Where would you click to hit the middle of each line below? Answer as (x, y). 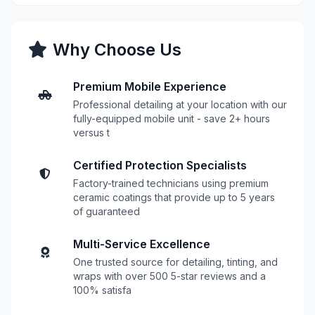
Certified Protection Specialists (160, 165)
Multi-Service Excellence (142, 244)
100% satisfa (102, 290)
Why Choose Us (117, 50)
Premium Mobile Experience (150, 86)
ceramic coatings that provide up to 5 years (174, 197)
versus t (91, 133)
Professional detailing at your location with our (180, 104)
